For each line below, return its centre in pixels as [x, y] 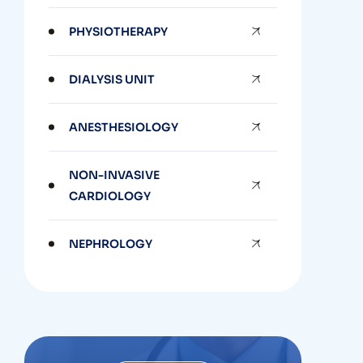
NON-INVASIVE [115, 175]
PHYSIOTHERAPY [119, 32]
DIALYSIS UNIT [112, 79]
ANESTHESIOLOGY [124, 127]
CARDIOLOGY [110, 196]
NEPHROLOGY [111, 244]
